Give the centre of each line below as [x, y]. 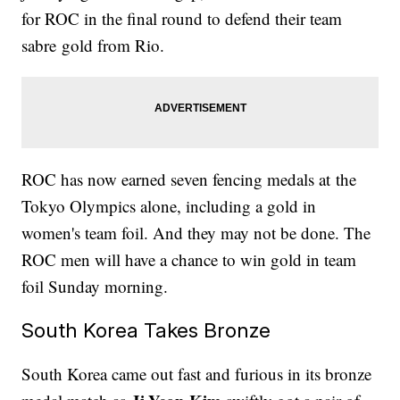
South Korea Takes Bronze [146, 330]
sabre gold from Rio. [93, 46]
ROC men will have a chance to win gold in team [189, 260]
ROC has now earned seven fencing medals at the [189, 179]
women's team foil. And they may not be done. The [196, 233]
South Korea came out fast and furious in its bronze [197, 374]
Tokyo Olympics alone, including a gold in [169, 206]
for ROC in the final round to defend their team [182, 19]
